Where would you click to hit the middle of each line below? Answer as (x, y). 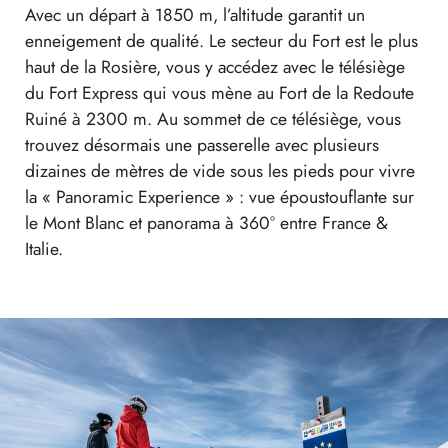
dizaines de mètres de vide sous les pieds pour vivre (220, 170)
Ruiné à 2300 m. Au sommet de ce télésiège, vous (213, 118)
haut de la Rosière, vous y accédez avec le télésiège (215, 66)
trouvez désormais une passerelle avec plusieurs (202, 144)
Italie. (44, 248)
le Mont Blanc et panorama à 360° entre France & (206, 222)
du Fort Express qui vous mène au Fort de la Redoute (219, 92)
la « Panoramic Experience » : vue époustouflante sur (219, 196)
